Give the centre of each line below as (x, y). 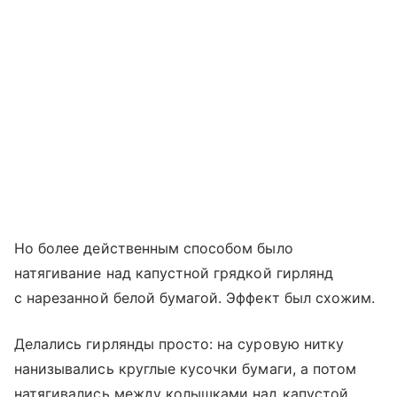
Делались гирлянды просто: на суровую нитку (179, 343)
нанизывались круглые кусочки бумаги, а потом (186, 368)
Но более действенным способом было (154, 248)
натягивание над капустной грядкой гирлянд (174, 272)
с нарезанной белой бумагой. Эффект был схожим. (195, 297)
